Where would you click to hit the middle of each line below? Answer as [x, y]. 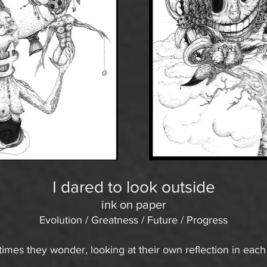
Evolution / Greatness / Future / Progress [133, 220]
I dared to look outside [133, 187]
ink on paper [133, 204]
